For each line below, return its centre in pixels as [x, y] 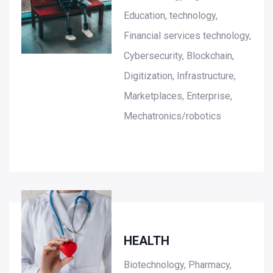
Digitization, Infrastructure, [180, 76]
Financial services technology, [188, 36]
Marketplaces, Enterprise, [178, 96]
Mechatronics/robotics [173, 116]
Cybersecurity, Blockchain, [179, 56]
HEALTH [147, 241]
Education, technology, [171, 16]
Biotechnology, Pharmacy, [178, 265]
